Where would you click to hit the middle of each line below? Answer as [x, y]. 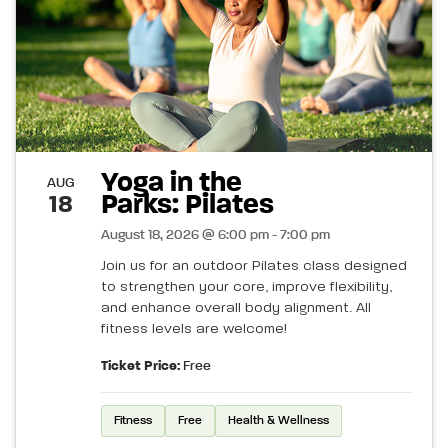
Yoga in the [171, 183]
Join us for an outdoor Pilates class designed [254, 266]
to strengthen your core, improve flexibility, [246, 287]
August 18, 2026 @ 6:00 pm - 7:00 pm [215, 235]
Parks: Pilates [187, 205]
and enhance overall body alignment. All [236, 308]
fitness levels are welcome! [194, 329]
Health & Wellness [278, 421]
